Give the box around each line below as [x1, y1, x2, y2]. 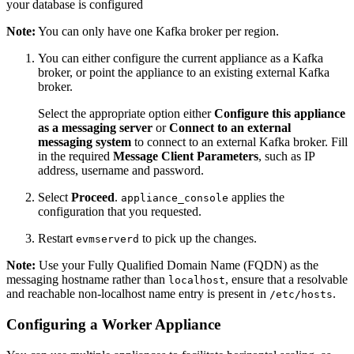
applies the [228, 190, 284, 205]
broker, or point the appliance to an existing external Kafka [38, 66, 330, 80]
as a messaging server [38, 121, 153, 135]
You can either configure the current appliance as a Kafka [38, 51, 323, 66]
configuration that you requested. [38, 205, 201, 219]
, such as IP [258, 149, 314, 164]
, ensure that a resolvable [225, 273, 348, 287]
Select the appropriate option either [38, 107, 214, 121]
